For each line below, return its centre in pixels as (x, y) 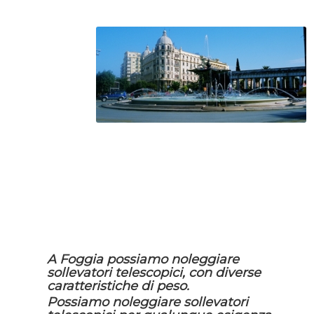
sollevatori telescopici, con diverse (154, 273)
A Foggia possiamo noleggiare (143, 260)
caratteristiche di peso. (118, 286)
